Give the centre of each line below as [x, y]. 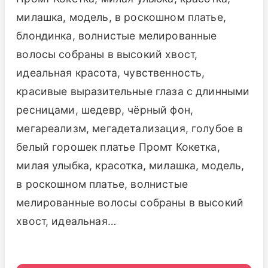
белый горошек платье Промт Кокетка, [118, 147]
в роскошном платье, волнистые [102, 184]
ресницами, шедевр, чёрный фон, [105, 109]
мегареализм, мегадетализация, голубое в [130, 128]
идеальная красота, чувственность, [111, 72]
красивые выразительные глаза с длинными [133, 91]
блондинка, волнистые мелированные [117, 35]
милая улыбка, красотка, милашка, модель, [130, 165]
